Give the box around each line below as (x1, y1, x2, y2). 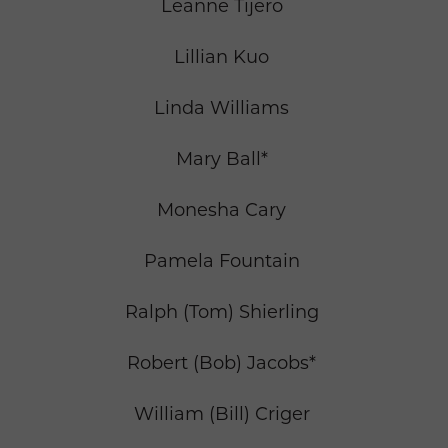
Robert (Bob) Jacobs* (127, 352, 316, 375)
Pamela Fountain (143, 250, 300, 273)
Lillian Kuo (174, 46, 269, 69)
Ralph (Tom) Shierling (124, 301, 319, 324)
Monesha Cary (157, 199, 286, 222)
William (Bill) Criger (133, 403, 310, 426)
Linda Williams (154, 97, 289, 120)
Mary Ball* (175, 148, 268, 171)
